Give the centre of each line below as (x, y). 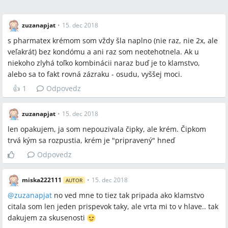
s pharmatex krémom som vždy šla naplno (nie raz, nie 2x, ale (113, 40)
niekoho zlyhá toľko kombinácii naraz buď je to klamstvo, (104, 63)
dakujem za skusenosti (47, 218)
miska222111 (42, 180)
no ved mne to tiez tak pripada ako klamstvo (128, 195)
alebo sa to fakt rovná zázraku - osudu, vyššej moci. (95, 74)
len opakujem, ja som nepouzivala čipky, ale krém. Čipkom (107, 129)
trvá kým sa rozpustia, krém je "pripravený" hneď (91, 140)
